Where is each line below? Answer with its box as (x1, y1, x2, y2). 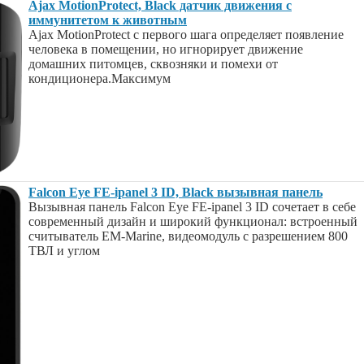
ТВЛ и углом (28, 244, 100, 258)
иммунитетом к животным (28, 13, 187, 27)
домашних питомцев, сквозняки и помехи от (28, 57, 278, 71)
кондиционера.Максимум (28, 71, 171, 85)
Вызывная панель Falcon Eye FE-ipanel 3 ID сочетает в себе (28, 200, 356, 214)
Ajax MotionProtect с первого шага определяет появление (28, 28, 344, 41)
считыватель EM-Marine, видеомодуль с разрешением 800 (28, 229, 348, 243)
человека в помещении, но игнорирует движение (28, 42, 303, 56)
